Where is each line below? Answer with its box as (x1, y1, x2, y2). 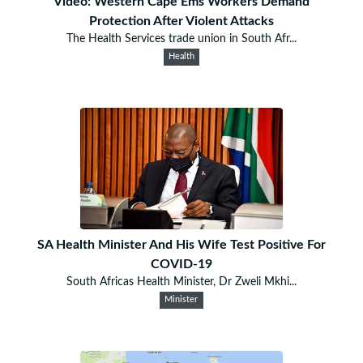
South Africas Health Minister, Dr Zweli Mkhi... (66, 275, 297, 288)
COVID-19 (150, 257, 212, 271)
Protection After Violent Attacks (88, 14, 274, 28)
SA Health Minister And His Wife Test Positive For (36, 237, 326, 251)
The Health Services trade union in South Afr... (66, 32, 297, 45)
